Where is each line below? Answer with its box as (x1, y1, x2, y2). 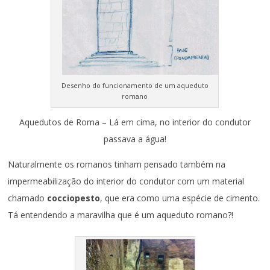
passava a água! (103, 133, 166, 145)
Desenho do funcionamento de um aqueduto (61, 80, 209, 90)
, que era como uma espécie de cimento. (100, 192, 260, 204)
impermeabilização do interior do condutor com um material (8, 175, 245, 187)
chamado (8, 192, 48, 204)
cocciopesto (47, 192, 101, 204)
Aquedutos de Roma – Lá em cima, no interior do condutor (19, 116, 251, 128)
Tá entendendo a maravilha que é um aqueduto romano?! (8, 209, 234, 221)
